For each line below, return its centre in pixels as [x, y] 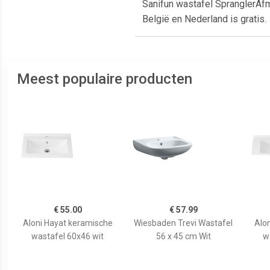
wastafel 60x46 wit [67, 236]
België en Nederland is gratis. [204, 19]
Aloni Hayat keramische [67, 223]
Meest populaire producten [105, 79]
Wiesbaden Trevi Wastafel [183, 223]
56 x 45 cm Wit [183, 236]
